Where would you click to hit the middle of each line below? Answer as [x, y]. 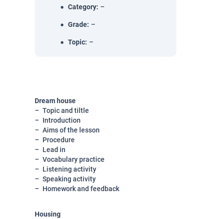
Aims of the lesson [71, 130]
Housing [48, 214]
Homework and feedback [81, 189]
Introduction [62, 120]
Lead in [54, 150]
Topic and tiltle [66, 110]
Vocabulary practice [74, 159]
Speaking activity [69, 179]
